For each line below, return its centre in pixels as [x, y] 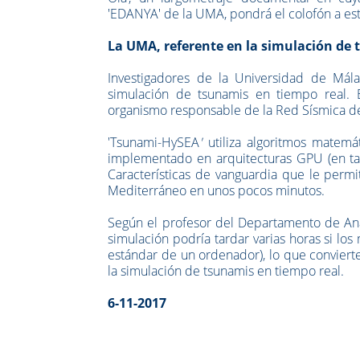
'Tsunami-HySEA [154, 142]
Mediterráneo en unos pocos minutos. [217, 190]
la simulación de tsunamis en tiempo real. [226, 270]
